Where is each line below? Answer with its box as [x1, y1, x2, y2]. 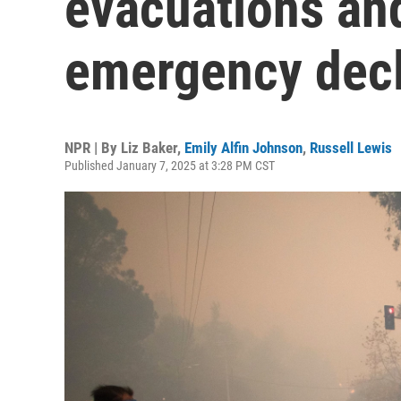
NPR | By [64, 139, 121, 157]
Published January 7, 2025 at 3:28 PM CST [64, 158, 275, 173]
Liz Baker [121, 139, 177, 157]
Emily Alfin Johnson [184, 139, 303, 157]
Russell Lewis [310, 139, 392, 157]
